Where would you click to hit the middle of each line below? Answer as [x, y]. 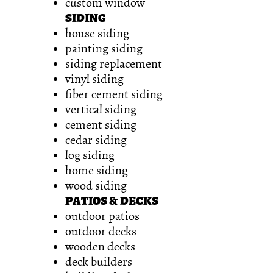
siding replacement [114, 64]
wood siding [96, 186]
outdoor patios [102, 216]
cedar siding [96, 140]
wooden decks [100, 246]
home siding [97, 170]
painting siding [104, 48]
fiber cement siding [114, 94]
